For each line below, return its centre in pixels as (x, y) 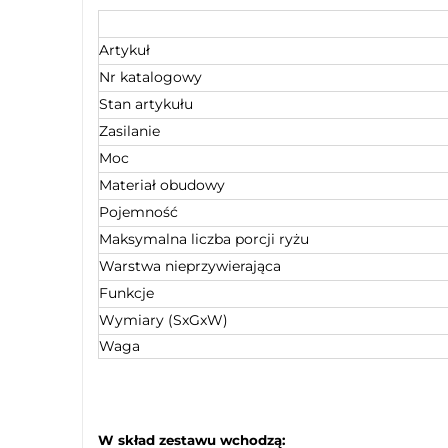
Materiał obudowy (162, 184)
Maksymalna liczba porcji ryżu (204, 238)
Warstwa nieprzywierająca (190, 265)
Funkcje (126, 292)
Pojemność (138, 211)
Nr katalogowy (150, 76)
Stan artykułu (146, 103)
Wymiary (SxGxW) (163, 319)
